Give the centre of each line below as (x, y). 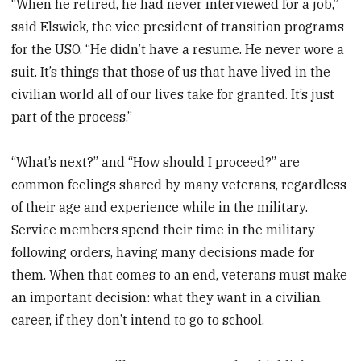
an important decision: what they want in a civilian (166, 298)
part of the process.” (72, 116)
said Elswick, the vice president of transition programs (178, 26)
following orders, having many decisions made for (164, 253)
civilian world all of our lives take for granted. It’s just (173, 94)
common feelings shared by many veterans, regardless (179, 185)
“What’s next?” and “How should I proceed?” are (156, 162)
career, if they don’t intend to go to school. (138, 320)
